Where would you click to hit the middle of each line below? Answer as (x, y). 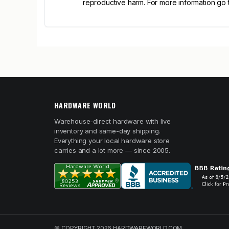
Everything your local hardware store (112, 141)
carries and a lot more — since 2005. (112, 150)
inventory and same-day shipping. (107, 131)
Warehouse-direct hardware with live (113, 121)
